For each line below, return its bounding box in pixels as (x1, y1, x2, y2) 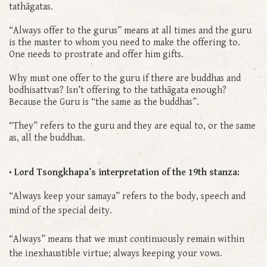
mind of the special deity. (9, 204, 114, 216)
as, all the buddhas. (9, 132, 88, 144)
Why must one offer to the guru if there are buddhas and (9, 72, 241, 84)
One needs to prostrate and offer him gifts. (9, 48, 186, 60)
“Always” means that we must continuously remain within (9, 233, 244, 245)
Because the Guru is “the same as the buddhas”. (9, 96, 201, 108)
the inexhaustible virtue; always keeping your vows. (9, 247, 225, 259)
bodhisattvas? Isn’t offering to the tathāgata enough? (9, 84, 226, 96)
